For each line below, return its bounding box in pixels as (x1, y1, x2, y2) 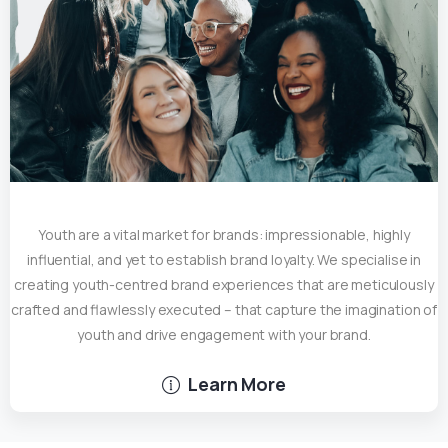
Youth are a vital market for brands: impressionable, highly (38, 225, 410, 245)
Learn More (188, 372, 286, 397)
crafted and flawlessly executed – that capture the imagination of (11, 300, 437, 320)
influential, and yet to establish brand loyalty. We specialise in (27, 250, 421, 270)
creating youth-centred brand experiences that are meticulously (14, 275, 434, 295)
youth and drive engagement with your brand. (77, 325, 371, 345)
